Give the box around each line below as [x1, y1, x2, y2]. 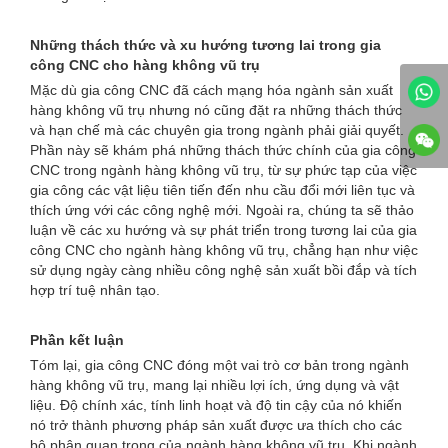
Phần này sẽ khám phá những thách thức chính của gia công [30, 142, 416, 158]
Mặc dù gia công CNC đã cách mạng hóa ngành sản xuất [30, 82, 393, 98]
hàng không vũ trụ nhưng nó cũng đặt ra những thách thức [30, 102, 402, 118]
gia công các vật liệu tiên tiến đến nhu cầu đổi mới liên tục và [30, 182, 415, 198]
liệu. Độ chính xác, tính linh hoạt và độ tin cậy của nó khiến [30, 397, 402, 413]
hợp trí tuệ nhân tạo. [30, 282, 160, 298]
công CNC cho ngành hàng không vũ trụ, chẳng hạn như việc [30, 242, 418, 258]
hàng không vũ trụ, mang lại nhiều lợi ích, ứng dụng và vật [30, 377, 399, 393]
